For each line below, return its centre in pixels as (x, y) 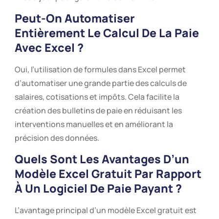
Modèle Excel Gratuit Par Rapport (108, 174)
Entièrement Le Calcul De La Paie (107, 33)
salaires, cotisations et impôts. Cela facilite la (97, 97)
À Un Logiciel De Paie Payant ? (98, 188)
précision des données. (57, 138)
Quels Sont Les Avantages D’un (102, 159)
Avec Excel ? (49, 47)
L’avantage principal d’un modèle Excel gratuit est (106, 210)
